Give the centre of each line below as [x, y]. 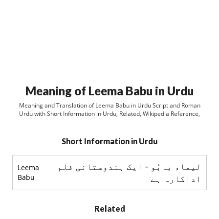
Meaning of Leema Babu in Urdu [109, 91]
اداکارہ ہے [176, 178]
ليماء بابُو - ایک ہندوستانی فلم [129, 166]
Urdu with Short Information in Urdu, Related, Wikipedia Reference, [109, 114]
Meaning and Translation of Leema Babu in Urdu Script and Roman [109, 105]
